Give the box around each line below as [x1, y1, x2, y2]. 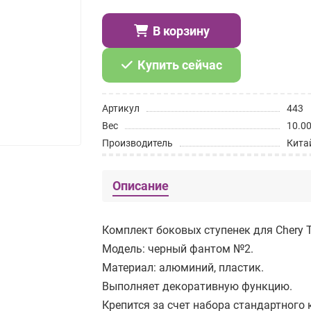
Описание [112, 178, 169, 193]
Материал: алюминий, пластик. [102, 261, 264, 274]
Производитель [102, 137, 174, 149]
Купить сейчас [137, 58, 222, 72]
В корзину [152, 23, 210, 38]
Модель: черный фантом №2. [102, 242, 254, 255]
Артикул [102, 103, 140, 114]
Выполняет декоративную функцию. [102, 280, 293, 293]
